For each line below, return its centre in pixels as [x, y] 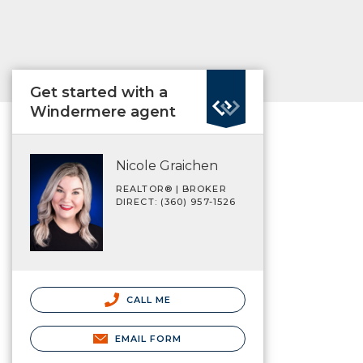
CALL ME [147, 299]
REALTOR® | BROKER [171, 189]
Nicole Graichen [167, 166]
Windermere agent [103, 112]
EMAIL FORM [148, 338]
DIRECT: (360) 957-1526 [176, 202]
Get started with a [99, 92]
